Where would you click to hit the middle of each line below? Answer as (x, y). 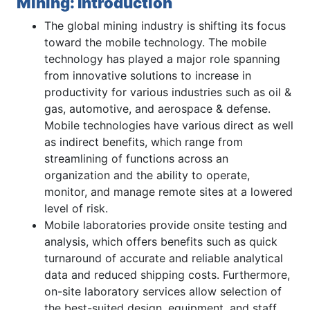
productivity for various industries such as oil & (168, 92)
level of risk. (76, 208)
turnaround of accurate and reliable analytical (164, 258)
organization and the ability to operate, (147, 175)
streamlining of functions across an (136, 158)
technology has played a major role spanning (162, 58)
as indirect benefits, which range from (144, 142)
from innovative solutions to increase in (148, 75)
